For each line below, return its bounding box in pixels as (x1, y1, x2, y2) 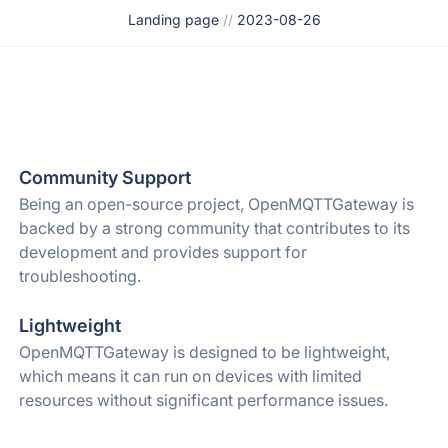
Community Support (18, 167, 191, 188)
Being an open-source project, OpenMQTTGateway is (18, 194, 414, 214)
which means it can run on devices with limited (18, 366, 362, 386)
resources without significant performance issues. (18, 390, 388, 410)
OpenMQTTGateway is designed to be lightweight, (18, 342, 390, 362)
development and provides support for (18, 242, 307, 262)
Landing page (127, 11, 219, 28)
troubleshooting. (18, 266, 141, 286)
